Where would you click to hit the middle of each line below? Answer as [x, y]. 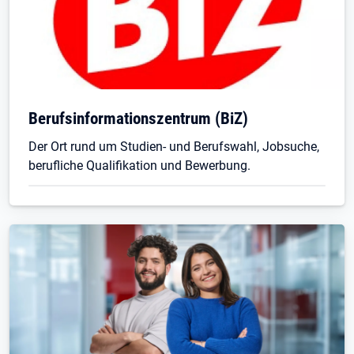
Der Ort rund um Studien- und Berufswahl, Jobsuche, [174, 146]
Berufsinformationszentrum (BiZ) [138, 118]
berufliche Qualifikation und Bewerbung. [139, 165]
